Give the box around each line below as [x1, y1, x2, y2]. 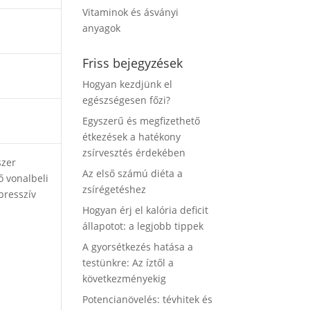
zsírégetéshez [82, 183, 147, 196]
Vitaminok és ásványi [82, 6, 179, 19]
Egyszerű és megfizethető [82, 114, 201, 127]
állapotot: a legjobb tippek [82, 219, 204, 232]
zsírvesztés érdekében [82, 146, 186, 159]
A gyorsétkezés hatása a [82, 240, 194, 253]
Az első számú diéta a [82, 167, 183, 180]
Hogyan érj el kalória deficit [82, 203, 209, 217]
